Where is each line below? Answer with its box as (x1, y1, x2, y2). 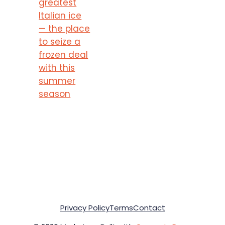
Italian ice (39, 9, 82, 22)
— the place (39, 22, 90, 35)
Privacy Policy (60, 202, 109, 213)
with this (39, 61, 75, 74)
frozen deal (39, 48, 88, 61)
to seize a (39, 35, 81, 48)
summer (39, 74, 76, 87)
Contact (133, 202, 165, 213)
